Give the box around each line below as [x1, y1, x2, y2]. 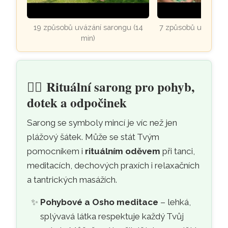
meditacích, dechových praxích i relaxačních [27, 160, 200, 170]
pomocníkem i [27, 146, 85, 156]
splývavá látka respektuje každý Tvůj [40, 211, 184, 221]
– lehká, [158, 196, 191, 207]
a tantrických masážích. [27, 174, 118, 185]
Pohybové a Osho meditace [40, 196, 158, 207]
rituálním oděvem [85, 146, 161, 156]
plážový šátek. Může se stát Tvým [27, 131, 160, 142]
